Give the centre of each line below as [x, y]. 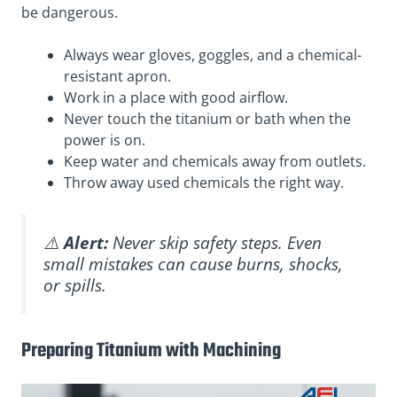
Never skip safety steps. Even [215, 242]
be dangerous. [70, 12]
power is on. [105, 140]
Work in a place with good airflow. [176, 97]
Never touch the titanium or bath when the [207, 118]
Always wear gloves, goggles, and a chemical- [213, 54]
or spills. [75, 284]
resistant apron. [117, 76]
